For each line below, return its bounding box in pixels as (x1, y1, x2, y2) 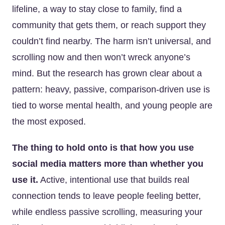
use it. (12, 175, 38, 185)
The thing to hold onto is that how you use (12, 143, 194, 153)
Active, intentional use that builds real (38, 175, 189, 185)
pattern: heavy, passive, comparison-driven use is (12, 84, 210, 94)
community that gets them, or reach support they (12, 20, 206, 30)
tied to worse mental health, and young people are (12, 100, 212, 110)
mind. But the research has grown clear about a (12, 68, 202, 78)
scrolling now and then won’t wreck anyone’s (12, 52, 190, 62)
